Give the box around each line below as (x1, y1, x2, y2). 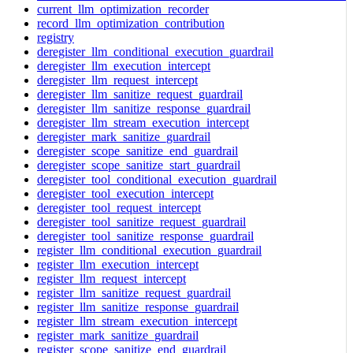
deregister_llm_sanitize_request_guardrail (37, 87, 243, 101)
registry (37, 30, 74, 44)
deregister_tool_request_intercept (37, 200, 201, 214)
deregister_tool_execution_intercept (37, 186, 214, 200)
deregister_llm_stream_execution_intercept (37, 115, 249, 129)
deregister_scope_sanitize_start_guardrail (37, 158, 240, 172)
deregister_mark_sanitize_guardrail (37, 129, 210, 143)
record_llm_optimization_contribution (37, 16, 225, 30)
